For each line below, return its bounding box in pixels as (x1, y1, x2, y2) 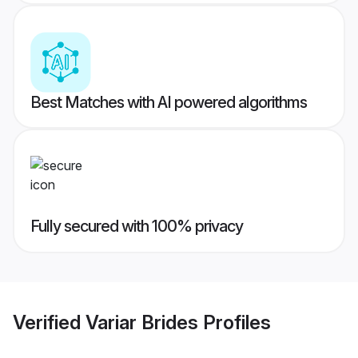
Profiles (198, 310, 271, 334)
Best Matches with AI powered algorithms (30, 93, 307, 113)
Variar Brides (86, 310, 198, 334)
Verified (13, 310, 86, 334)
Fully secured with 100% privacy (30, 217, 243, 237)
